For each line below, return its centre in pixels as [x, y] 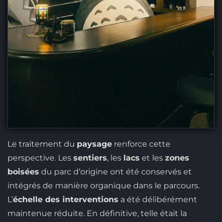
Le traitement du [42, 144]
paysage [94, 144]
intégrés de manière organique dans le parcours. [103, 186]
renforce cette [141, 144]
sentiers [90, 158]
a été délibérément [158, 200]
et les [152, 158]
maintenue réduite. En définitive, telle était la [97, 214]
